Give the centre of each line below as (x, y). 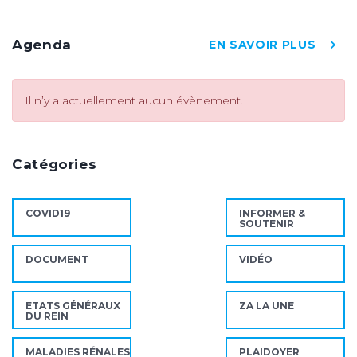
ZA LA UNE (267, 306)
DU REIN (47, 316)
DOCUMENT (57, 260)
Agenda (42, 45)
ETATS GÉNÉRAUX (73, 306)
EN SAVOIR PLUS (263, 45)
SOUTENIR (267, 224)
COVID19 (48, 214)
